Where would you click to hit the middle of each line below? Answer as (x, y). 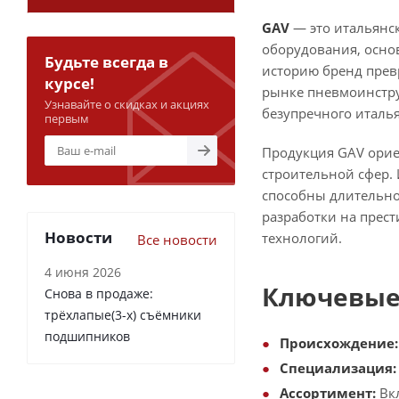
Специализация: (338, 368)
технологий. (302, 238)
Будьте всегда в (106, 62)
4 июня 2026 (83, 272)
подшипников (87, 336)
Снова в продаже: (99, 293)
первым (67, 118)
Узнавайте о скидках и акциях (127, 104)
